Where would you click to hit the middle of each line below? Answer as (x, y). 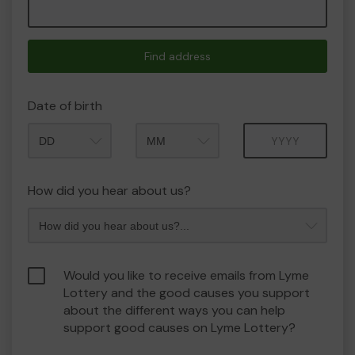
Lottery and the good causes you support (187, 293)
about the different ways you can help (174, 310)
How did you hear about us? (109, 191)
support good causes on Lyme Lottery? (179, 328)
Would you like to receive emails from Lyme (186, 275)
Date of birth (65, 106)
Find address (177, 56)
